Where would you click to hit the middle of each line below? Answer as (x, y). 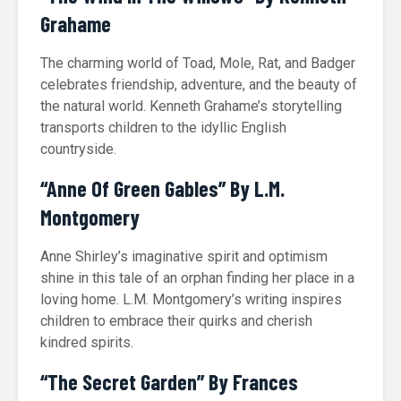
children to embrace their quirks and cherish (176, 321)
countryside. (78, 149)
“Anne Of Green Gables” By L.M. (162, 188)
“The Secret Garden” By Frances (169, 382)
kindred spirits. (87, 342)
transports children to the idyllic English (163, 128)
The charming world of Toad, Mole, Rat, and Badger (198, 63)
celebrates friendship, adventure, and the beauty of (199, 85)
